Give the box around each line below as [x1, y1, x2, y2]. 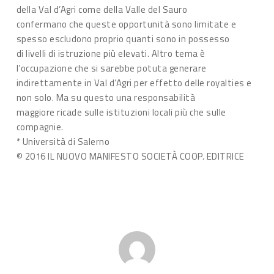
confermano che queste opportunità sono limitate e [16, 17, 237, 31]
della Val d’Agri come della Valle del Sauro [16, 2, 188, 17]
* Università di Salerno [16, 135, 110, 149]
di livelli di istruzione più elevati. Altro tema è [16, 46, 206, 61]
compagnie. [16, 120, 64, 134]
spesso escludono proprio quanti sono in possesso [16, 32, 230, 46]
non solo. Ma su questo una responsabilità [16, 91, 196, 105]
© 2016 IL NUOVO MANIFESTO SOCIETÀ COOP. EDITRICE [16, 149, 245, 163]
